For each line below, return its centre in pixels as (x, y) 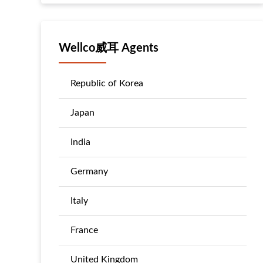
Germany (89, 171)
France (84, 230)
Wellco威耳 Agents (109, 48)
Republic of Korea (107, 83)
